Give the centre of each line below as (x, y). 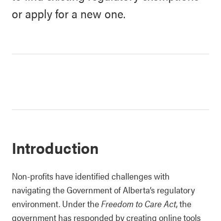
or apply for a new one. (69, 13)
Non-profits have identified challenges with (91, 176)
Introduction (55, 147)
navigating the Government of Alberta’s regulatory (103, 190)
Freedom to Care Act (139, 203)
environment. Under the (56, 203)
